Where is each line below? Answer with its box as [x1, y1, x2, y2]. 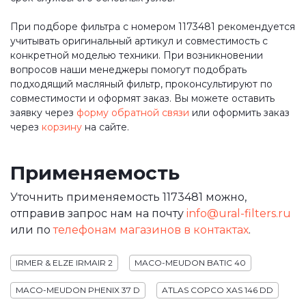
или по [10, 223, 53, 236]
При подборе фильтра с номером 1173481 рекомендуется [10, 20, 295, 33]
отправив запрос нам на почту [10, 207, 186, 220]
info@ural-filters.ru [186, 207, 291, 220]
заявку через [10, 107, 76, 119]
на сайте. [82, 121, 129, 133]
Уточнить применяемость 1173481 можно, [10, 191, 247, 204]
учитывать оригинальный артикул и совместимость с [10, 35, 268, 47]
